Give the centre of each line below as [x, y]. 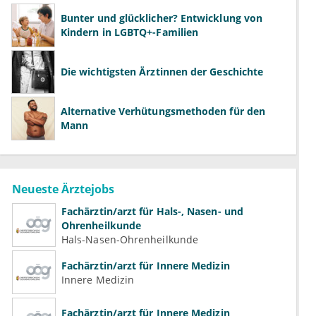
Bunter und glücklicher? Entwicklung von [162, 18]
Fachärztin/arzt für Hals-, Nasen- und [152, 211]
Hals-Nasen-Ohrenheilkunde [130, 239]
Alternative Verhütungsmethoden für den [163, 111]
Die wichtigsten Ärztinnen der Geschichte [162, 72]
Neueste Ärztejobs [63, 189]
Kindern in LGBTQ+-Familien [130, 32]
